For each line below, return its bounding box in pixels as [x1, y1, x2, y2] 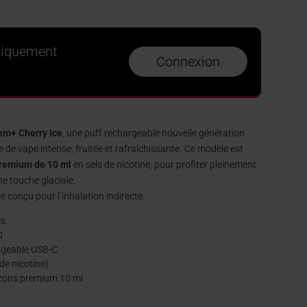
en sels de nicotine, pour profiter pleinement [71, 159, 257, 171]
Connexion [156, 53, 220, 70]
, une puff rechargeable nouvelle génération [62, 127, 245, 139]
